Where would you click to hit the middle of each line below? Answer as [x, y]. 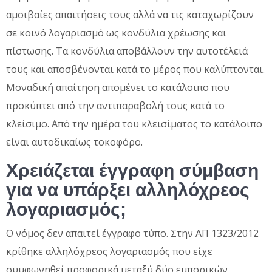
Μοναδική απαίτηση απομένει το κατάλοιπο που [118, 87]
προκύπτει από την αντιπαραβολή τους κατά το [115, 105]
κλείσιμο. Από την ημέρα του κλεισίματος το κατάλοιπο [134, 124]
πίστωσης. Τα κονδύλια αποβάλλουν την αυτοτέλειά [127, 51]
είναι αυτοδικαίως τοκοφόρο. [74, 142]
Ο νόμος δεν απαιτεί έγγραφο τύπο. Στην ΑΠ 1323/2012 [132, 233]
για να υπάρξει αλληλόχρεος [128, 189]
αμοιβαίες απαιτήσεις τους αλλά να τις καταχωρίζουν [130, 14]
